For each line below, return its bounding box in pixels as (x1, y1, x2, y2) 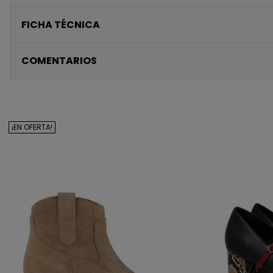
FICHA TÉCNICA (21, 18, 100, 32)
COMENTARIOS (21, 54, 97, 68)
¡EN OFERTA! (12, 122, 52, 133)
